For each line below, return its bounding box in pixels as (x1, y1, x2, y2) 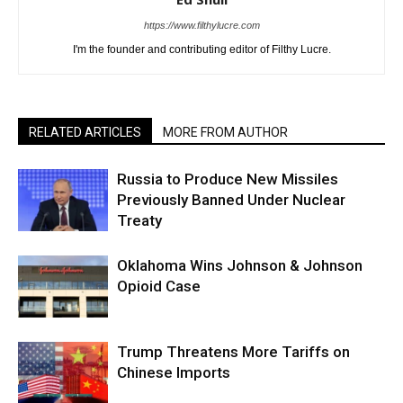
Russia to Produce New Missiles (117, 169, 338, 188)
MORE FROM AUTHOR (163, 124, 288, 139)
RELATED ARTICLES (29, 124, 141, 139)
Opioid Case (117, 276, 201, 295)
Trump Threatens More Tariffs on (117, 342, 350, 361)
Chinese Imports (117, 363, 230, 381)
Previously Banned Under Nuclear (117, 190, 345, 209)
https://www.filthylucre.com (143, 19, 260, 31)
